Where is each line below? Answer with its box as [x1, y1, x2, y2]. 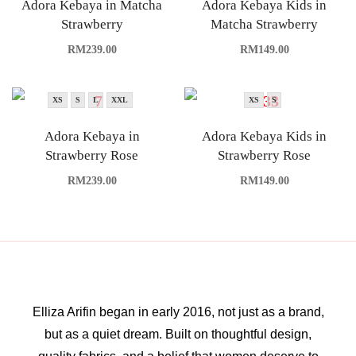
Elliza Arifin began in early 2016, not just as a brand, [32, 304, 324, 319]
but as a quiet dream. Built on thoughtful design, [44, 327, 311, 341]
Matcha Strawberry [211, 16, 318, 32]
